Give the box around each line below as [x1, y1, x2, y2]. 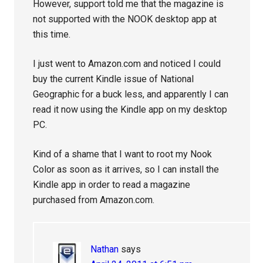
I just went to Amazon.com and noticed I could [33, 58, 221, 69]
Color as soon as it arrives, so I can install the [33, 163, 220, 175]
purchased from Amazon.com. [33, 194, 155, 205]
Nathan [90, 243, 119, 255]
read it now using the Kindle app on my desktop [33, 103, 228, 115]
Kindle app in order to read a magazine [33, 178, 191, 190]
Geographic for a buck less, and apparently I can [33, 88, 229, 100]
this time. [33, 28, 71, 40]
